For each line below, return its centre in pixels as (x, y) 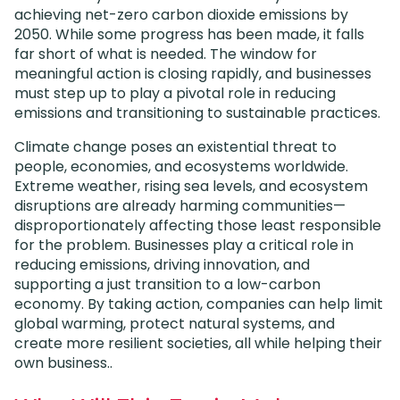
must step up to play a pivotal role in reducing (175, 93)
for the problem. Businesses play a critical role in (184, 245)
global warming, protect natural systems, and (175, 323)
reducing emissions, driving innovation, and (162, 264)
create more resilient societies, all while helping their (198, 343)
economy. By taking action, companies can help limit (199, 304)
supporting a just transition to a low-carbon (167, 284)
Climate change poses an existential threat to (175, 146)
